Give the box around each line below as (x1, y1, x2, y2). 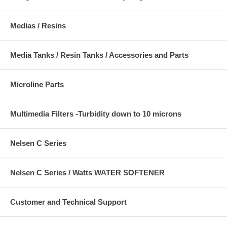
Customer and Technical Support (10, 198, 127, 207)
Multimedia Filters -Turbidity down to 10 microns (10, 109, 181, 119)
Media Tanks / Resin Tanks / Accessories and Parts (10, 51, 188, 60)
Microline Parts (10, 80, 64, 89)
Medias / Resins (10, 21, 66, 30)
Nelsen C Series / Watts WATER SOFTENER (10, 168, 165, 177)
